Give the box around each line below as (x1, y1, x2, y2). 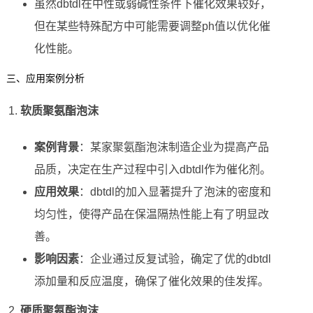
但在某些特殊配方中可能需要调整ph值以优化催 (34, 20, 270, 33)
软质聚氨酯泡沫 (20, 105, 99, 117)
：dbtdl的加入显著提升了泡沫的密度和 (78, 186, 271, 198)
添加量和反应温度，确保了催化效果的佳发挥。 (34, 275, 269, 288)
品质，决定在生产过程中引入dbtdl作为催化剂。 (34, 163, 271, 176)
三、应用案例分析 (6, 73, 85, 85)
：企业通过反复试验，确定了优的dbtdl (78, 253, 271, 265)
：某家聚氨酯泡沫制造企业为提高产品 (78, 141, 269, 154)
